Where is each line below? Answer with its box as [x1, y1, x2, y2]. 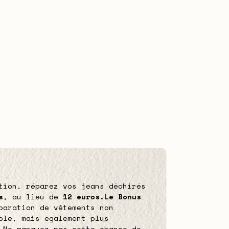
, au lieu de [3, 191, 58, 202]
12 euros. [63, 191, 104, 202]
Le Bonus [104, 191, 141, 202]
